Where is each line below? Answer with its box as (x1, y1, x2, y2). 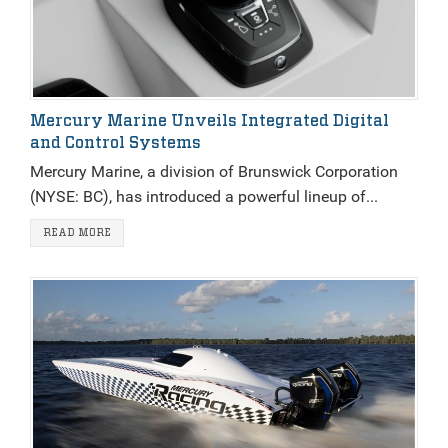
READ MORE (43, 228, 111, 239)
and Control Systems (30, 135, 201, 152)
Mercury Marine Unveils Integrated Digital (30, 113, 389, 130)
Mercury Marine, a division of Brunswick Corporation (30, 162, 398, 182)
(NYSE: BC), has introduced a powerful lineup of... (30, 187, 378, 207)
